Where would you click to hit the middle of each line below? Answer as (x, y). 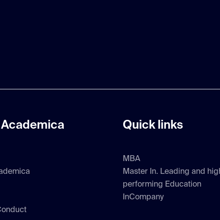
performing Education (162, 185)
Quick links (153, 125)
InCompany (143, 198)
